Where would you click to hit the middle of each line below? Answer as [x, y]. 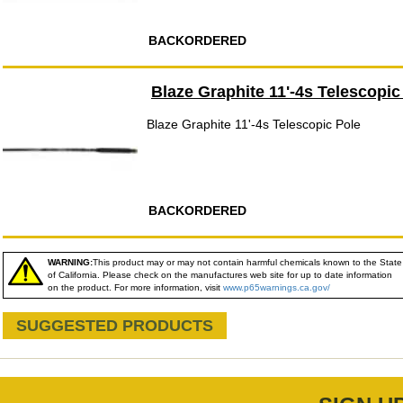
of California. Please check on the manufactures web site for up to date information [220, 275]
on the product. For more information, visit [135, 287]
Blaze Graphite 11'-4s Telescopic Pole [254, 124]
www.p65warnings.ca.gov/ [277, 287]
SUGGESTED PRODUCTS [115, 326]
